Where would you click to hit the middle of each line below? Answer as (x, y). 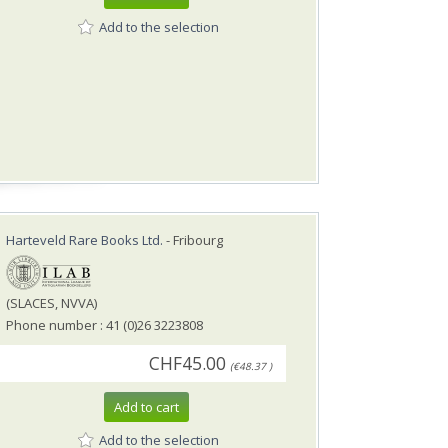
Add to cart (146, 407)
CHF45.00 (187, 364)
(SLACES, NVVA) (51, 303)
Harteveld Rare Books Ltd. (84, 240)
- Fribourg (193, 240)
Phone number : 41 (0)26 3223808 (104, 325)
